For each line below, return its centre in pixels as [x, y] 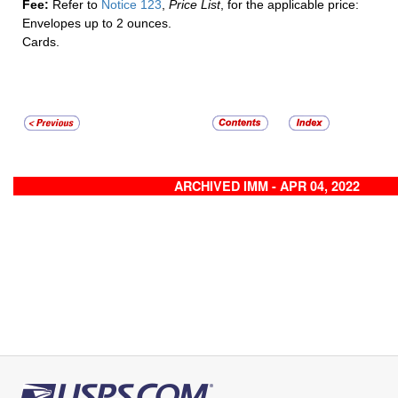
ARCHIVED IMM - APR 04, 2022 [267, 186]
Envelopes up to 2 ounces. [97, 24]
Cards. [41, 42]
